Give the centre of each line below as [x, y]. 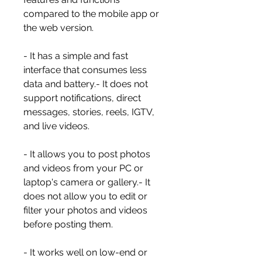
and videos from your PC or [83, 168]
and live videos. [56, 126]
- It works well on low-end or [85, 252]
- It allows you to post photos [87, 154]
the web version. [58, 28]
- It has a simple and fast [76, 56]
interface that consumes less [85, 70]
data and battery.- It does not [86, 84]
